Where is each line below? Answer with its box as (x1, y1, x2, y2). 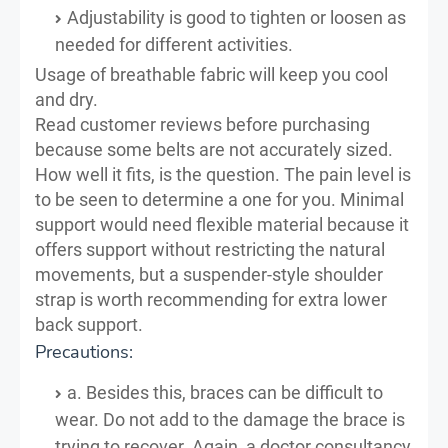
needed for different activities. (55, 33, 293, 55)
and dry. (35, 88, 98, 110)
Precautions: (35, 339, 133, 364)
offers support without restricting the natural (35, 238, 385, 260)
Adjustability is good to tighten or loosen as (67, 6, 406, 28)
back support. (35, 313, 143, 335)
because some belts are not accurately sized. (35, 138, 393, 160)
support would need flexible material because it (35, 213, 409, 235)
